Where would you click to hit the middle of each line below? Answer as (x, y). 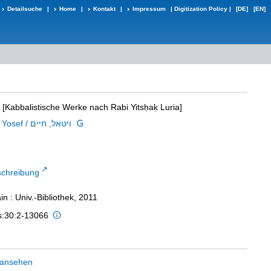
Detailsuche (25, 9)
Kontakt (104, 9)
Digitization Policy (201, 9)
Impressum (149, 9)
